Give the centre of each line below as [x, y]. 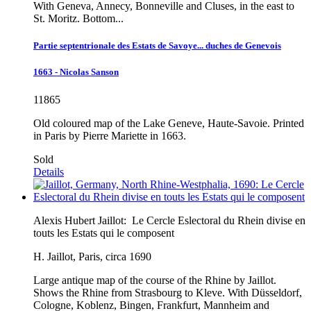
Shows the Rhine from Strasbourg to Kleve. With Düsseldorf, [168, 292]
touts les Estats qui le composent [104, 233]
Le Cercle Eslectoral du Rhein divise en [219, 220]
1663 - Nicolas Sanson [76, 72]
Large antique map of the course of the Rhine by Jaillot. [155, 280]
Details [49, 171]
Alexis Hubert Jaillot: [81, 220]
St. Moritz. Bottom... [78, 19]
